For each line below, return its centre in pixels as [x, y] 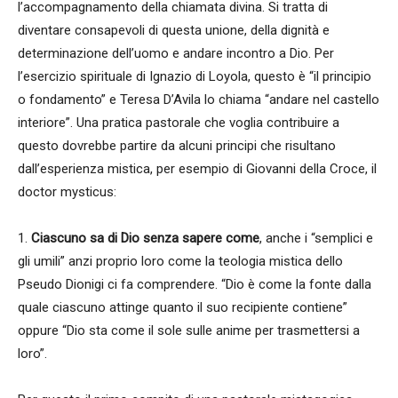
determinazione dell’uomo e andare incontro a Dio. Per [176, 53]
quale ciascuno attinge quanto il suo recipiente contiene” [183, 307]
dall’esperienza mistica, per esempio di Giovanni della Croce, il [197, 169]
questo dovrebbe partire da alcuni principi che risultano [177, 146]
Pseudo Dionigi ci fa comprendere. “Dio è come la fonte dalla [195, 284]
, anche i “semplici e [316, 238]
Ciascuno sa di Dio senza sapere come [145, 238]
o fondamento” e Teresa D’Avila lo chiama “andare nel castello [199, 99]
